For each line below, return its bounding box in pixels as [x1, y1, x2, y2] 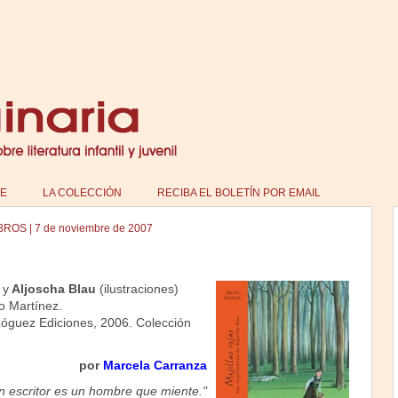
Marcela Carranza [102, 358, 207, 372]
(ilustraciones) [95, 282, 179, 296]
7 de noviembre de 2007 [34, 222, 153, 235]
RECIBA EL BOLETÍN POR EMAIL [156, 187, 321, 199]
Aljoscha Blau [8, 282, 96, 296]
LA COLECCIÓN [42, 187, 122, 199]
